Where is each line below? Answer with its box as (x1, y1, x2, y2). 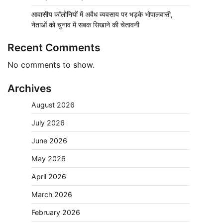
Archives (7, 82, 51, 95)
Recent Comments (7, 41, 100, 54)
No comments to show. (7, 59, 95, 70)
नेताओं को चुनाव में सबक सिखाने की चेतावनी (31, 20, 139, 29)
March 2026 (31, 190, 72, 199)
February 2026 (31, 208, 80, 217)
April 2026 (31, 172, 66, 181)
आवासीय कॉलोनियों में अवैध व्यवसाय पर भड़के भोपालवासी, (31, 9, 173, 18)
